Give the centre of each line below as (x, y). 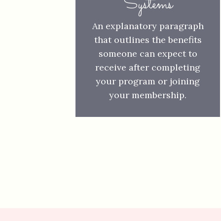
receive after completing (148, 67)
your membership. (148, 95)
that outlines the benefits (148, 40)
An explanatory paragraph (148, 26)
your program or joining (148, 81)
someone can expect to (148, 54)
